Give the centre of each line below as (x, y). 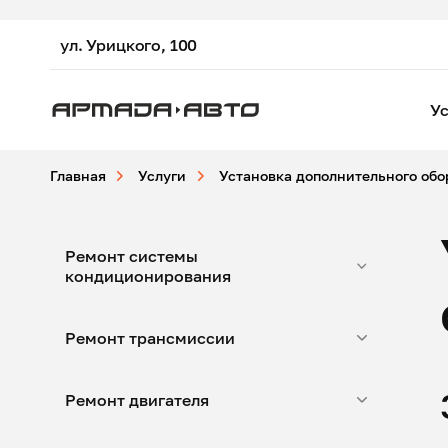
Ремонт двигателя (137, 400)
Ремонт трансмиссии (150, 338)
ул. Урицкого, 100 (129, 44)
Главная (78, 175)
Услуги (162, 175)
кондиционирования (148, 276)
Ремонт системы (131, 256)
